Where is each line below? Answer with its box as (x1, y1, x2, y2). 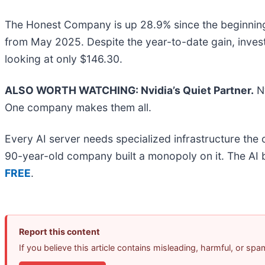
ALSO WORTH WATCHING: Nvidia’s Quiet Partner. (5, 83, 254, 96)
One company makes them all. (5, 101, 151, 114)
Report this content (19, 226, 100, 237)
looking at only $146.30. (5, 52, 122, 65)
